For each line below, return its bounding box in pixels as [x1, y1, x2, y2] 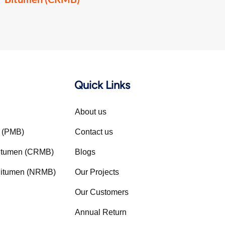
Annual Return [75, 207, 127, 216]
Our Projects [75, 167, 119, 176]
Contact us [75, 127, 113, 136]
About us [75, 107, 106, 116]
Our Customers [75, 187, 129, 196]
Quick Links [74, 78, 130, 92]
